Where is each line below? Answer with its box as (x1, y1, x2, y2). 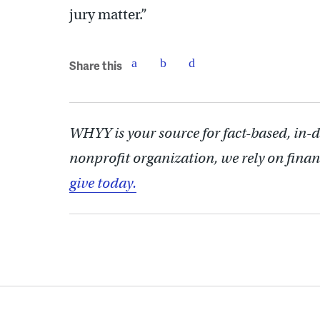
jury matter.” (69, 6, 147, 24)
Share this (69, 56, 122, 74)
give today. (69, 174, 136, 192)
